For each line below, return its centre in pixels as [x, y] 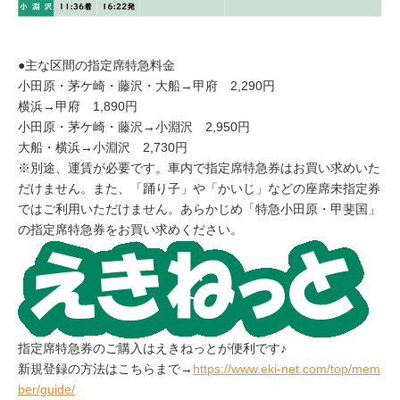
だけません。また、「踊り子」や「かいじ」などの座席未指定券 [199, 189]
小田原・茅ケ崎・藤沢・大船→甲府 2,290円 [146, 86]
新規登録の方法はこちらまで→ [105, 369]
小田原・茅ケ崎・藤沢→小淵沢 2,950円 [134, 127]
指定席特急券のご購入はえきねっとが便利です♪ [152, 349]
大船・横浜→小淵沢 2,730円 [103, 148]
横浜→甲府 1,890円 [78, 107]
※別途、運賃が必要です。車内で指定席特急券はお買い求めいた [199, 168]
